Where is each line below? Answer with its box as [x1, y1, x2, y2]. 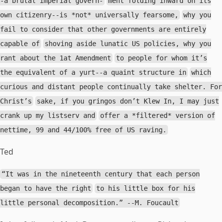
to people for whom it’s [116, 54, 208, 62]
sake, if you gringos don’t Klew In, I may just [37, 97, 220, 105]
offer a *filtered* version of [100, 111, 216, 119]
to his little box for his [96, 184, 196, 192]
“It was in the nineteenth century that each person [1, 170, 200, 178]
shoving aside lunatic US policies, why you [45, 40, 212, 48]
